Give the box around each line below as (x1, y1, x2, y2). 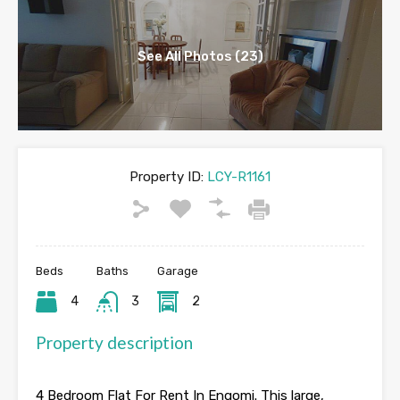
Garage (156, 264, 198, 279)
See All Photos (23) (137, 48, 263, 65)
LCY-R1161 (204, 169, 271, 186)
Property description (36, 332, 193, 354)
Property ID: (129, 169, 204, 186)
